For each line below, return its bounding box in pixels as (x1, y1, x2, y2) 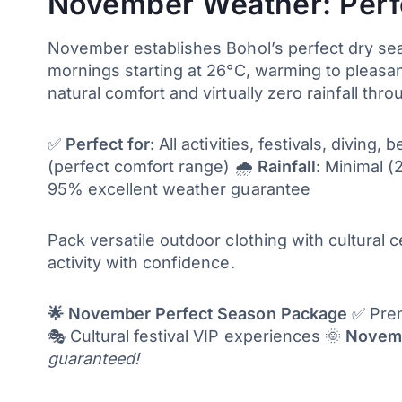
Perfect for (65, 134, 151, 153)
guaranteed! (47, 348, 140, 368)
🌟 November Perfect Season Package (47, 303, 347, 323)
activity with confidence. (47, 252, 235, 272)
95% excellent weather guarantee (47, 179, 310, 198)
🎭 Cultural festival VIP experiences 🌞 (47, 326, 345, 345)
